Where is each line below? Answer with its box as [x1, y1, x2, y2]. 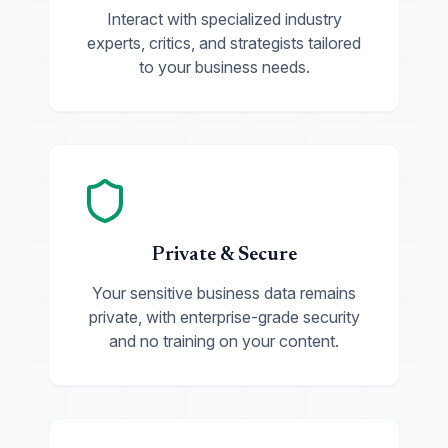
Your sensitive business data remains [92, 283, 356, 303]
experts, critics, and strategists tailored [87, 33, 361, 53]
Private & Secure [151, 245, 297, 265]
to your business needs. [138, 57, 310, 77]
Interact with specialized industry [106, 9, 342, 29]
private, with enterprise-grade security [88, 307, 360, 327]
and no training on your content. [109, 331, 339, 351]
